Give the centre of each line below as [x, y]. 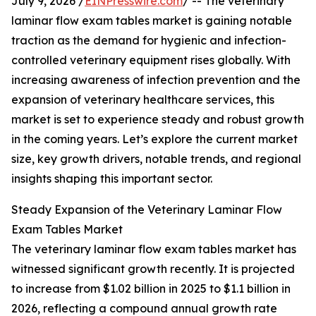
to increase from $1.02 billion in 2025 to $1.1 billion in [151, 289]
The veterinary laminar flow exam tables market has [154, 249]
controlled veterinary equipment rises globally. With [151, 60]
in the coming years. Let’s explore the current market [154, 139]
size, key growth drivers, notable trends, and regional [156, 159]
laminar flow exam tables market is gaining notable [152, 21]
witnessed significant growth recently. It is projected [153, 269]
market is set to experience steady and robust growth [158, 120]
